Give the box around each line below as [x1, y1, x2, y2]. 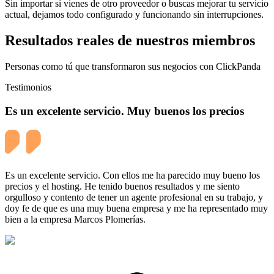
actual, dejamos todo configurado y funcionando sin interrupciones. [5, 9, 264, 20]
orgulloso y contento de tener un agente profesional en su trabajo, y [5, 191, 263, 202]
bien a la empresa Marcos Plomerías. [5, 213, 146, 224]
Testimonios [5, 82, 51, 93]
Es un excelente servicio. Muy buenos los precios [5, 104, 244, 117]
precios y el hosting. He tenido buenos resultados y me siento [5, 180, 240, 191]
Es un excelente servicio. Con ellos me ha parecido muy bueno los [5, 169, 260, 180]
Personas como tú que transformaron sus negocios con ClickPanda [5, 61, 261, 72]
